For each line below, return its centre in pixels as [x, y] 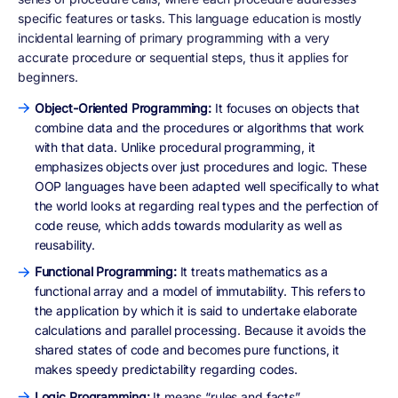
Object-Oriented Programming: [123, 107]
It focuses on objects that [286, 107]
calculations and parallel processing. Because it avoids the [200, 330]
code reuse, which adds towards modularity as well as [188, 225]
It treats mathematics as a [254, 272]
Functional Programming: [107, 272]
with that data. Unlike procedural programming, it [175, 147]
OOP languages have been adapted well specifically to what [207, 186]
